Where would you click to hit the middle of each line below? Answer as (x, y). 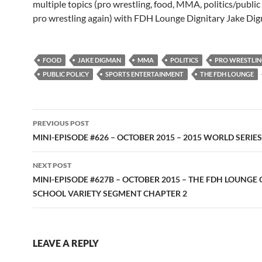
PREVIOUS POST (61, 123)
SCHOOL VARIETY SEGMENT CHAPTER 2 (110, 193)
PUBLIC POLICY (66, 74)
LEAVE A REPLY (66, 243)
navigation (68, 139)
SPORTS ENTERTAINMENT (144, 74)
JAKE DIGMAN (99, 60)
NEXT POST (52, 165)
